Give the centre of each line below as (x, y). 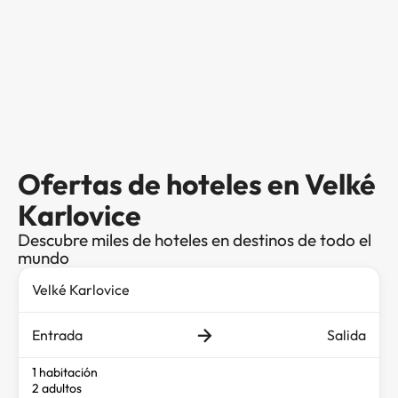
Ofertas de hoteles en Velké (197, 184)
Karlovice (80, 215)
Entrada (57, 335)
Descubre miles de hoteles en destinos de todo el (195, 240)
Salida (346, 335)
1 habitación (65, 373)
